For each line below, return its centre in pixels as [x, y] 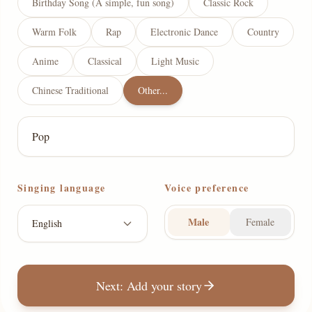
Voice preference [207, 188]
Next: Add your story [149, 286]
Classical [105, 61]
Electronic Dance [184, 32]
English [47, 223]
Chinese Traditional [70, 90]
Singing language [62, 188]
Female [260, 222]
